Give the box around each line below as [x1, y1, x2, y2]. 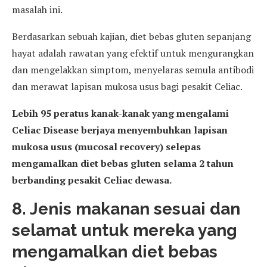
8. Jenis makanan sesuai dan [12, 198, 240, 219]
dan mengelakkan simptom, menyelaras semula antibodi [12, 63, 254, 76]
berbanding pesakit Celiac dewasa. [12, 173, 172, 187]
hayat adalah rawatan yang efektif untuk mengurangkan [12, 46, 254, 60]
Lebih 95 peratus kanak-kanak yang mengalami [12, 106, 229, 120]
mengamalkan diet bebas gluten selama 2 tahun [12, 156, 234, 170]
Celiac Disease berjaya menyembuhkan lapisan [12, 123, 228, 136]
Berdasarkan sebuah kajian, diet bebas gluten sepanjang [12, 29, 251, 43]
